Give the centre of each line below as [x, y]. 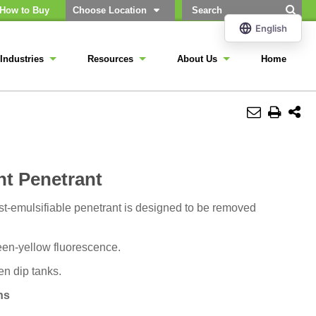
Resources [110, 59]
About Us [197, 59]
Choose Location [110, 10]
